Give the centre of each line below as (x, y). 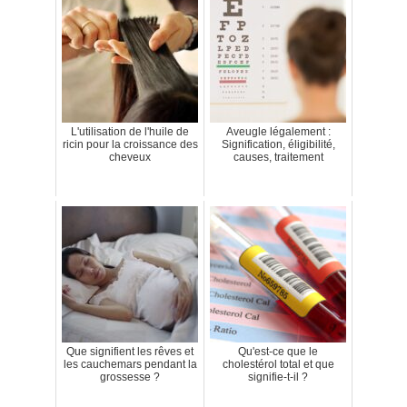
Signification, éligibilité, (278, 144)
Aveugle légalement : (278, 131)
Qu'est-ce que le (278, 351)
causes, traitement (278, 157)
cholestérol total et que (278, 364)
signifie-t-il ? (278, 377)
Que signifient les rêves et (130, 351)
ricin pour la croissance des (130, 144)
